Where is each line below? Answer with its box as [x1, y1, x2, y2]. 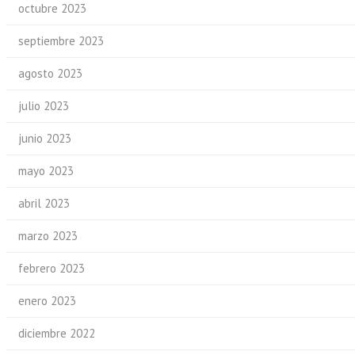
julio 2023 [18, 98, 69, 113]
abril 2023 [18, 196, 70, 211]
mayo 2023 [18, 163, 74, 178]
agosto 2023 [18, 66, 82, 81]
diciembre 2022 [18, 326, 95, 341]
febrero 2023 [18, 261, 85, 276]
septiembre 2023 [18, 33, 104, 48]
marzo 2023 [18, 228, 78, 243]
